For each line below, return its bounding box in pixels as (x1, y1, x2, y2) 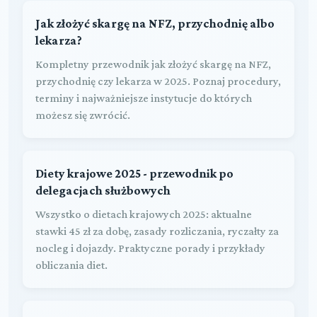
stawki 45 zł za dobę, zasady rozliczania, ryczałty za (35, 224, 279, 237)
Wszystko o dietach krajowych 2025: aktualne (35, 207, 252, 220)
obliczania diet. (35, 258, 108, 271)
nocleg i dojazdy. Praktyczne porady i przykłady (35, 241, 265, 254)
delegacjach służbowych (35, 183, 171, 197)
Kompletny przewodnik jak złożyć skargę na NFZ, (35, 57, 271, 70)
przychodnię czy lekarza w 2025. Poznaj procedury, (35, 74, 281, 87)
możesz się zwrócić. (35, 108, 130, 121)
